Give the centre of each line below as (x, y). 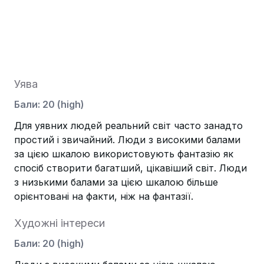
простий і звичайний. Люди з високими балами (127, 140)
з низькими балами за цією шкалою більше (116, 182)
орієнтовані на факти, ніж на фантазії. (104, 196)
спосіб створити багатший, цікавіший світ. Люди (131, 168)
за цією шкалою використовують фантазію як (124, 154)
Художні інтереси (60, 223)
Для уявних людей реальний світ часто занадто (128, 126)
